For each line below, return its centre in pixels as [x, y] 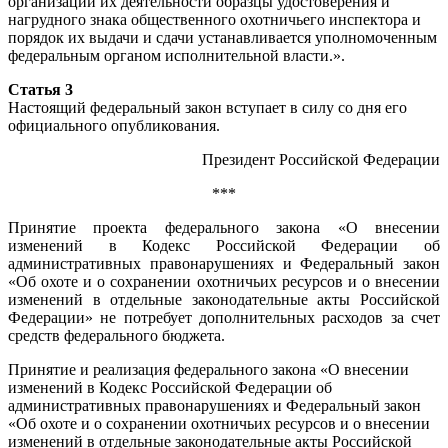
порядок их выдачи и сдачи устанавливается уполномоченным [222, 37]
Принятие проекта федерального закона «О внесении [224, 227]
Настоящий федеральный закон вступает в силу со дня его [207, 107]
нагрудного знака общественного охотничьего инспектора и [214, 19]
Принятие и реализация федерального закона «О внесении [208, 369]
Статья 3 [40, 89]
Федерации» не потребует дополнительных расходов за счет [224, 317]
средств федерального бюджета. [116, 335]
